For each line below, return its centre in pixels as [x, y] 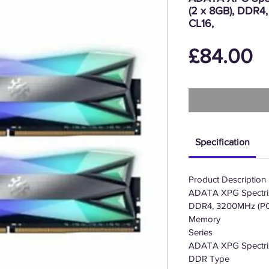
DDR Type [209, 258]
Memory [204, 219]
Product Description [227, 179]
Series [201, 232]
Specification [222, 142]
